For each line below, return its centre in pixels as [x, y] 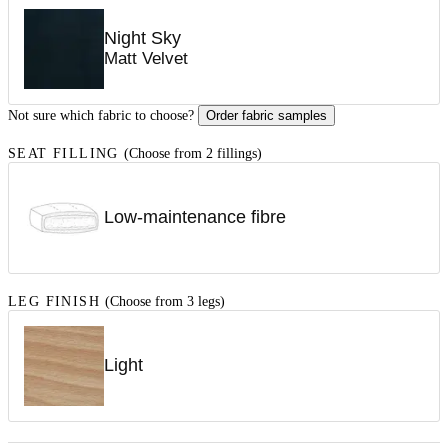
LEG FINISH [54, 301]
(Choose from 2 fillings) [193, 153]
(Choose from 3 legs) [165, 301]
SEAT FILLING [63, 153]
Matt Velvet [146, 59]
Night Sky [142, 38]
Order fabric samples [266, 115]
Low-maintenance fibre [195, 217]
